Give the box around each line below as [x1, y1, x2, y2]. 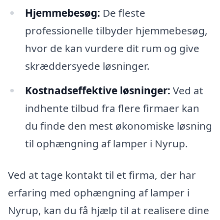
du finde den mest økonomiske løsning [25, 118, 212, 133]
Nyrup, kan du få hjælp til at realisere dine [8, 203, 209, 217]
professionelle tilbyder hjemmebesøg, [25, 23, 208, 37]
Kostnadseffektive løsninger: [25, 83, 170, 97]
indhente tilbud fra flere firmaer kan [25, 101, 199, 115]
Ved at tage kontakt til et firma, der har [8, 167, 196, 182]
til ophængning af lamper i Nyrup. [25, 136, 188, 150]
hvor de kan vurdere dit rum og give [25, 41, 199, 55]
